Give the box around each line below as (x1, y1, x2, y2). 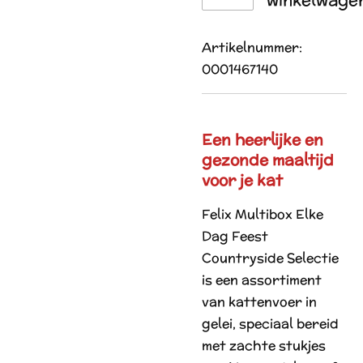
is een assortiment (202, 271, 322, 289)
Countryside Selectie (202, 249, 339, 267)
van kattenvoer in (202, 293, 317, 311)
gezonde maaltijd (202, 149, 334, 171)
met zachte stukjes (202, 336, 326, 355)
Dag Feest (202, 227, 268, 246)
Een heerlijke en (202, 129, 323, 151)
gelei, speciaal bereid (202, 314, 339, 333)
